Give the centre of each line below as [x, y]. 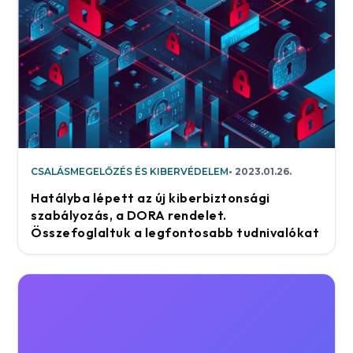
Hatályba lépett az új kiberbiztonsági [150, 197]
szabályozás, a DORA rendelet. [129, 215]
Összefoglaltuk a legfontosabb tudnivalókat [175, 232]
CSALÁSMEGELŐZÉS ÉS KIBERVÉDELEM [130, 171]
